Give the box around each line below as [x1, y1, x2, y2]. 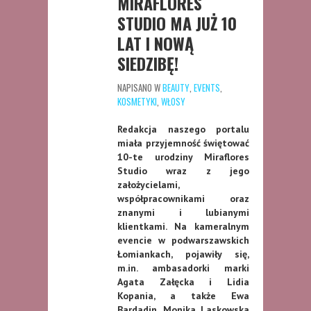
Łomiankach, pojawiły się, [117, 247, 249, 260]
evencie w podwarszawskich [117, 233, 249, 246]
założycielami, [117, 178, 180, 191]
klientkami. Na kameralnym [117, 219, 249, 233]
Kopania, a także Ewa [117, 289, 249, 302]
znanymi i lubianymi [117, 205, 249, 219]
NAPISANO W [117, 80, 162, 94]
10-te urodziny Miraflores [117, 150, 249, 163]
